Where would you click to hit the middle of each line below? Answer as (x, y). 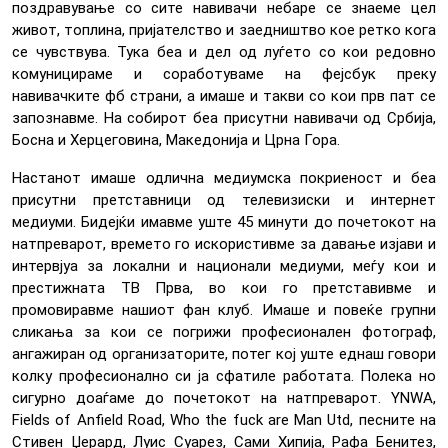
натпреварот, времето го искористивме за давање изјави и (224, 244)
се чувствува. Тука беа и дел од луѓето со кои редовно (224, 52)
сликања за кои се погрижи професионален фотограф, (224, 332)
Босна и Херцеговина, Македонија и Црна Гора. (176, 140)
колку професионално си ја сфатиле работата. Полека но (224, 376)
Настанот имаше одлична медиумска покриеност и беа (224, 178)
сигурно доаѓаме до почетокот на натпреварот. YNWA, (224, 398)
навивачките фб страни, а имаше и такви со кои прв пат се (224, 96)
